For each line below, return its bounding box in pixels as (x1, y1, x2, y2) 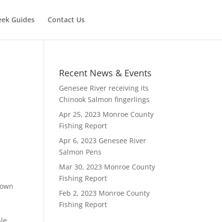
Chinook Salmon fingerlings (59, 95, 150, 104)
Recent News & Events (59, 67, 152, 79)
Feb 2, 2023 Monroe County (59, 188, 150, 198)
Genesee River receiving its (59, 83, 149, 93)
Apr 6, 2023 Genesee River (59, 136, 147, 145)
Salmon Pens (59, 147, 102, 157)
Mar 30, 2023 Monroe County (59, 162, 156, 171)
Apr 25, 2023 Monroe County (59, 110, 154, 119)
